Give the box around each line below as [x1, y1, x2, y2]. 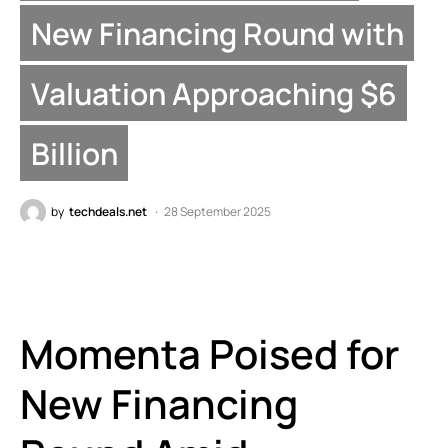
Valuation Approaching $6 [30, 72, 397, 114]
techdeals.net [69, 203, 147, 221]
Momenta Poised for [20, 326, 399, 382]
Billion [30, 132, 118, 174]
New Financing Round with [30, 12, 404, 54]
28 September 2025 [164, 203, 271, 221]
